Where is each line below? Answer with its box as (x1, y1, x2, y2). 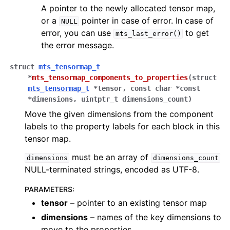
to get (183, 28, 209, 38)
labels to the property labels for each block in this (25, 121, 220, 131)
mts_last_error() (115, 30, 181, 37)
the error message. (41, 40, 114, 50)
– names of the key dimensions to (88, 212, 221, 222)
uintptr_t (81, 95, 118, 103)
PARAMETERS (25, 185, 72, 194)
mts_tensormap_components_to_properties (32, 73, 188, 82)
